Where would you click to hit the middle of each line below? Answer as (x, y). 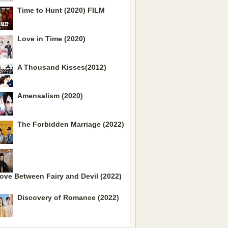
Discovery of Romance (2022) (68, 197)
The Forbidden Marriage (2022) (71, 124)
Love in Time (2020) (51, 39)
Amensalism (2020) (50, 96)
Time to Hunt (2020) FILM (61, 10)
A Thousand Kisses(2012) (62, 67)
